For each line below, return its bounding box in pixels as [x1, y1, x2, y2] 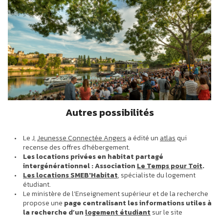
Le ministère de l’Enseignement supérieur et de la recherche [23, 189, 208, 199]
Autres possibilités [65, 105, 154, 120]
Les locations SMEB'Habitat [23, 170, 118, 181]
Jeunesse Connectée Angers [37, 133, 126, 144]
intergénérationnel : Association [23, 161, 137, 172]
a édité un [126, 133, 160, 144]
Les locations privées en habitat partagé [23, 152, 163, 162]
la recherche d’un [23, 207, 85, 218]
